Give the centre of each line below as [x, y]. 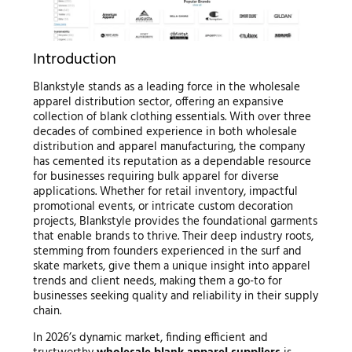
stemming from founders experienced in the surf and [167, 252]
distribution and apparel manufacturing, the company [169, 147]
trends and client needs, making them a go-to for [157, 282]
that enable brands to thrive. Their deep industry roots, [173, 237]
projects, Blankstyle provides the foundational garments [175, 222]
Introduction [74, 60]
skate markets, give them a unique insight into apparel [171, 267]
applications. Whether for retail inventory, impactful [165, 192]
